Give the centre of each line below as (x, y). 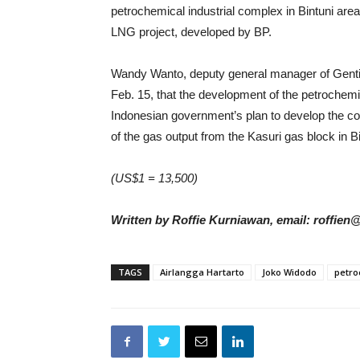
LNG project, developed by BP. (191, 32)
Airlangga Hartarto (202, 272)
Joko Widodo (289, 272)
